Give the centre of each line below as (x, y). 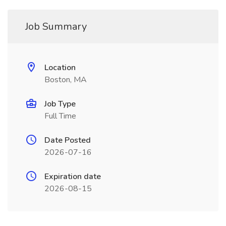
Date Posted (68, 140)
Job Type (60, 104)
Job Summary (56, 26)
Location (60, 68)
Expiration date (73, 177)
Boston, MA (66, 80)
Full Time (60, 116)
